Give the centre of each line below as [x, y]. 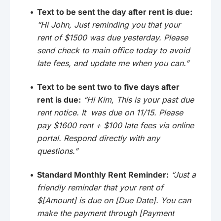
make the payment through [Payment [106, 213]
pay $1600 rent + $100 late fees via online [115, 125]
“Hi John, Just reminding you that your [109, 24]
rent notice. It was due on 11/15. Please [110, 112]
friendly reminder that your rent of [100, 187]
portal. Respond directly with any [98, 138]
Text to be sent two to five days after [108, 87]
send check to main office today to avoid [113, 50]
